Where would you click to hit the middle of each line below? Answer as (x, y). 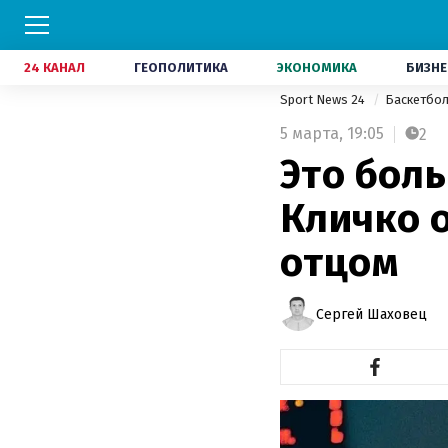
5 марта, (311, 133)
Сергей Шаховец (371, 314)
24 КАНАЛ (54, 67)
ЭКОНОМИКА (317, 67)
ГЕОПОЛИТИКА (181, 67)
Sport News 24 (324, 99)
